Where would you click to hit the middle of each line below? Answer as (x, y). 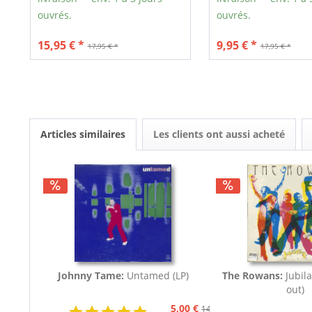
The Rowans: (253, 276)
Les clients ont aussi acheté (219, 134)
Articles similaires (83, 134)
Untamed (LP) (157, 276)
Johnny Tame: (92, 276)
